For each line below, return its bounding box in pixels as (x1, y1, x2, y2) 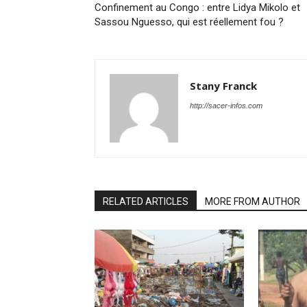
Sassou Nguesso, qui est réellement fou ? (95, 16, 284, 28)
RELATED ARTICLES (103, 196, 188, 207)
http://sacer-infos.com (190, 101, 262, 110)
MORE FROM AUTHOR (205, 196, 300, 207)
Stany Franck (190, 79, 257, 93)
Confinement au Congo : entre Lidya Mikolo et (95, 1, 300, 14)
